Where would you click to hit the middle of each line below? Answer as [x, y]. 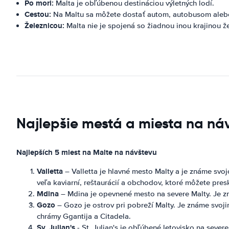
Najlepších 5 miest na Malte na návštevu [87, 152]
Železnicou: [44, 26]
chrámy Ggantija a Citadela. [84, 216]
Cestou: [38, 14]
